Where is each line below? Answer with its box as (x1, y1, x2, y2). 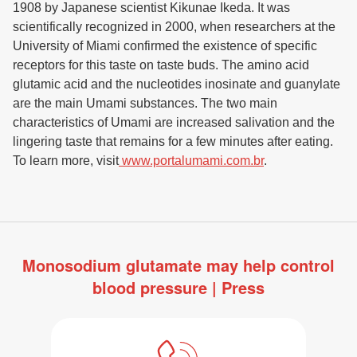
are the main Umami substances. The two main (13, 96, 277, 111)
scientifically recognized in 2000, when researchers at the (13, 20, 335, 34)
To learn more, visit (13, 154, 119, 168)
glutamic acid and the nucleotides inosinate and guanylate (13, 77, 340, 92)
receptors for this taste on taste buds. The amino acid (13, 58, 309, 73)
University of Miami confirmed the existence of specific (13, 39, 317, 53)
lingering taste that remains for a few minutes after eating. (13, 135, 333, 149)
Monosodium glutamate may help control (22, 253, 335, 277)
